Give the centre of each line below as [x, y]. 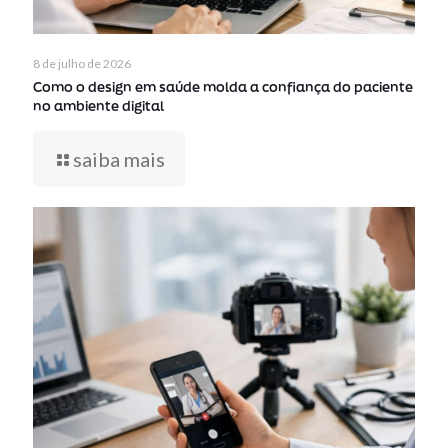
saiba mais [119, 159]
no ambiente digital [98, 106]
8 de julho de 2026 [82, 64]
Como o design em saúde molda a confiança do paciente [223, 87]
